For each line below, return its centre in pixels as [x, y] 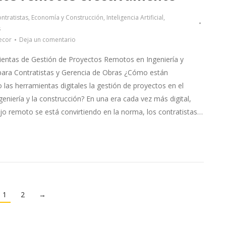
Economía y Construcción [67, 17]
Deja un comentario [47, 40]
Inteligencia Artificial [135, 17]
